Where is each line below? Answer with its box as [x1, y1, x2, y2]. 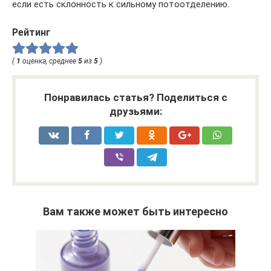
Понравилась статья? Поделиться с [44, 91, 227, 103]
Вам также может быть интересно [43, 204, 228, 218]
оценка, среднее [21, 56, 78, 65]
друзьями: [109, 105, 162, 117]
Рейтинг [12, 27, 50, 38]
